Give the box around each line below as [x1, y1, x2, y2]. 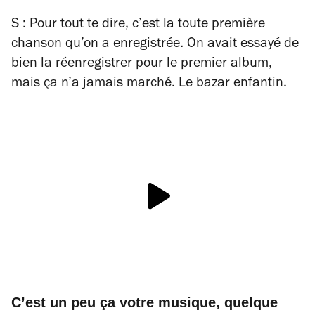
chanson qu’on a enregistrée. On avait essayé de [11, 37, 299, 52]
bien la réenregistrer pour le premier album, [11, 57, 272, 72]
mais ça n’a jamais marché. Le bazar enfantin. [11, 77, 287, 91]
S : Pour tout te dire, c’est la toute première [11, 18, 265, 32]
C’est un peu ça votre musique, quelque [11, 294, 278, 310]
